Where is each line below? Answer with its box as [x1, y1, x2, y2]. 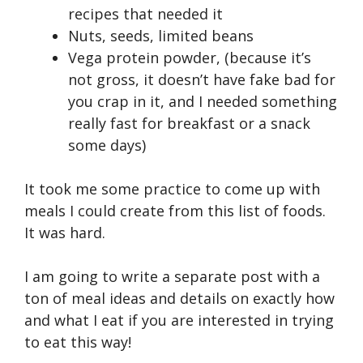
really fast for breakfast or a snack [68, 113, 310, 133]
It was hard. [24, 222, 105, 242]
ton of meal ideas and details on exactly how [24, 288, 335, 308]
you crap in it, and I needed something [68, 91, 337, 111]
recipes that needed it [68, 3, 223, 23]
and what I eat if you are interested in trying [24, 310, 334, 330]
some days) [68, 135, 146, 155]
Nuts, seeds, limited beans [68, 25, 254, 45]
